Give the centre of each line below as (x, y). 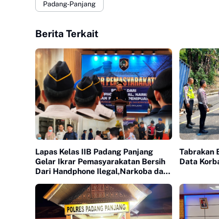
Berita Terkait (67, 34)
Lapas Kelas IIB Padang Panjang (94, 152)
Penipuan (52, 181)
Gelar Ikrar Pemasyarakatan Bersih (100, 161)
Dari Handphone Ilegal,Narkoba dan (101, 171)
